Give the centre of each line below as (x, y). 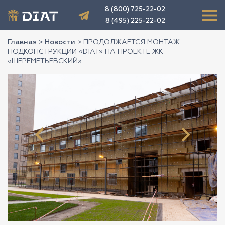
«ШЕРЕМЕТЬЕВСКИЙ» (45, 61)
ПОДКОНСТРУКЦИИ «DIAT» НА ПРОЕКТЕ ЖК (85, 52)
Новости (60, 42)
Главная (22, 42)
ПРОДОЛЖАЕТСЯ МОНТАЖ (132, 42)
